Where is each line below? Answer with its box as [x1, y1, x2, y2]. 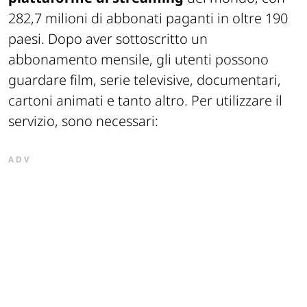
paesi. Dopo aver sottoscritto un [8, 29, 208, 48]
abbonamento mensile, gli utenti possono [8, 49, 269, 69]
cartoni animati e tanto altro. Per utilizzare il [8, 90, 282, 110]
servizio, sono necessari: [8, 111, 158, 130]
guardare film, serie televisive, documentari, [8, 70, 281, 89]
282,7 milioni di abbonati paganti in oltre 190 [8, 8, 288, 27]
